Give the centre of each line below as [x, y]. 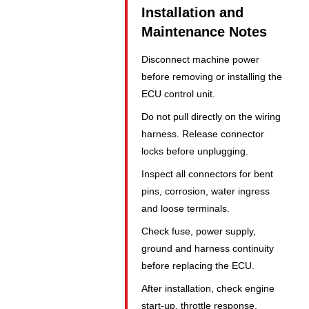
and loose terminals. [186, 209]
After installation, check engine [208, 289]
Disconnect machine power [201, 60]
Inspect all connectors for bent [208, 174]
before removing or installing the [212, 77]
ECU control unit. [179, 94]
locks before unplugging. [195, 151]
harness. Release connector [203, 134]
